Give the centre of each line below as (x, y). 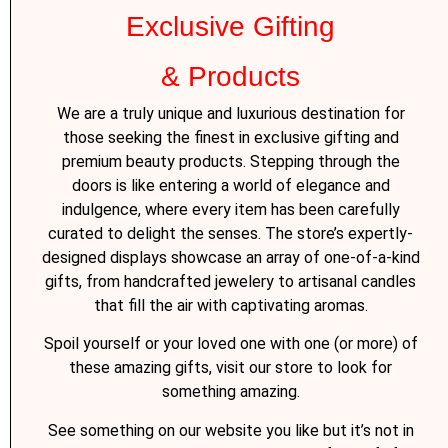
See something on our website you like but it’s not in (230, 430)
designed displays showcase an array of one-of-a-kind (230, 257)
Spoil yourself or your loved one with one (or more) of (230, 344)
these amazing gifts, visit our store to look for (231, 368)
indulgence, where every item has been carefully (230, 209)
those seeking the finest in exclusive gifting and (230, 137)
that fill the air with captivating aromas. (230, 305)
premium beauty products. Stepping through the (230, 161)
